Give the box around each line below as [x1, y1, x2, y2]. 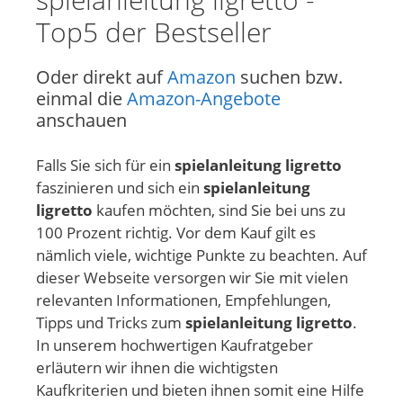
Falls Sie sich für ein [36, 155, 175, 176]
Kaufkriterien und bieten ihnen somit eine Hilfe [36, 380, 364, 401]
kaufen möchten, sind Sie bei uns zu [93, 200, 345, 221]
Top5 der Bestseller [36, 13, 272, 50]
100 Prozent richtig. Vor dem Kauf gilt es [36, 222, 316, 244]
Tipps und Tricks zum [36, 312, 185, 334]
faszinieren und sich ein [36, 177, 203, 199]
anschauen [36, 107, 127, 132]
